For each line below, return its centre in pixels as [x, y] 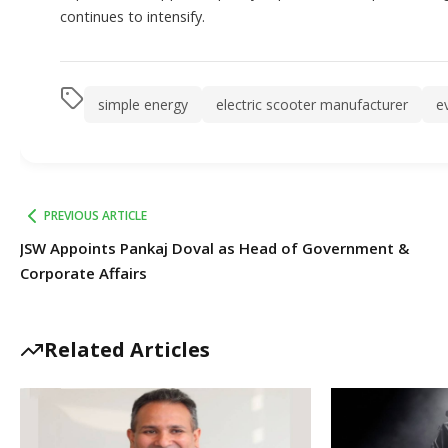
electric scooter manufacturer [312, 105]
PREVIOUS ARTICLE [95, 216]
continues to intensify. [132, 17]
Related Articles [127, 350]
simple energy [143, 105]
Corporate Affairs [83, 273]
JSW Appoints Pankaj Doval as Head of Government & [214, 248]
